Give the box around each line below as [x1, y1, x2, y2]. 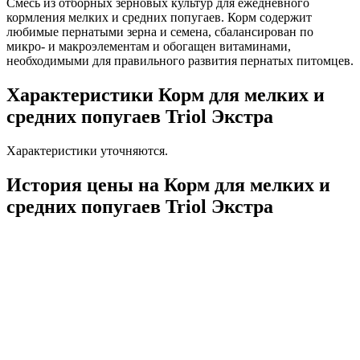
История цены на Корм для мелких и [6, 174, 330, 195]
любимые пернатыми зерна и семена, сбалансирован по [6, 25, 313, 39]
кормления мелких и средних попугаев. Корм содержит [6, 10, 312, 25]
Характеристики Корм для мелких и [6, 84, 325, 106]
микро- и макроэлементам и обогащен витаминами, [6, 39, 291, 54]
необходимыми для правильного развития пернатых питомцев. [6, 54, 354, 68]
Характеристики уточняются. [6, 143, 168, 157]
